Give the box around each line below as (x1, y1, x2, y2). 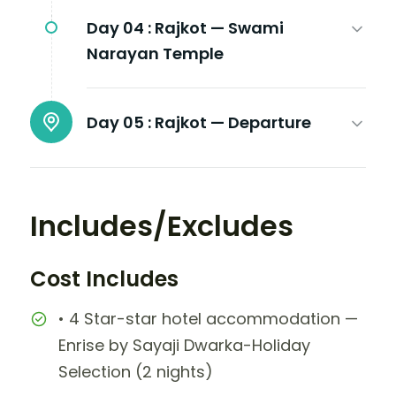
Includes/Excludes (30, 205, 293, 246)
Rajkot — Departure (155, 110, 311, 133)
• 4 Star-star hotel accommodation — (58, 307, 358, 330)
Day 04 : (87, 16, 151, 39)
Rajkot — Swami (155, 16, 284, 39)
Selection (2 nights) (58, 360, 213, 383)
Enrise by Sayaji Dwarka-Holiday (58, 333, 310, 356)
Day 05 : (87, 110, 151, 133)
